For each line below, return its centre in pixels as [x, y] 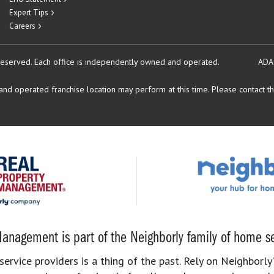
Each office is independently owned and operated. [127, 62]
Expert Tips [29, 13]
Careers [22, 26]
